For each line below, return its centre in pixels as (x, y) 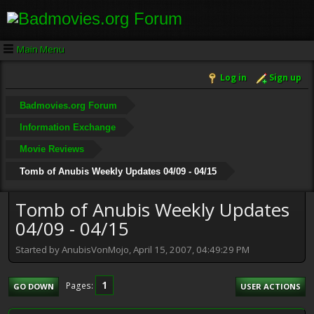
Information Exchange (67, 127)
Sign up (285, 78)
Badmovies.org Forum (68, 105)
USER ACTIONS (271, 286)
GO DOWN (34, 286)
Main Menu (41, 49)
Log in (233, 78)
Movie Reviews (52, 149)
